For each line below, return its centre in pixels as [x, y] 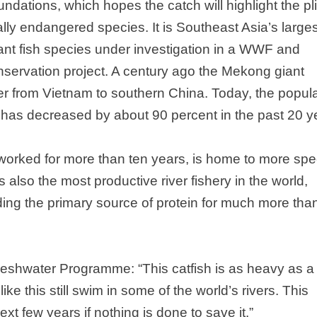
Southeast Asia [222, 28]
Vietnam [68, 93]
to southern [131, 93]
